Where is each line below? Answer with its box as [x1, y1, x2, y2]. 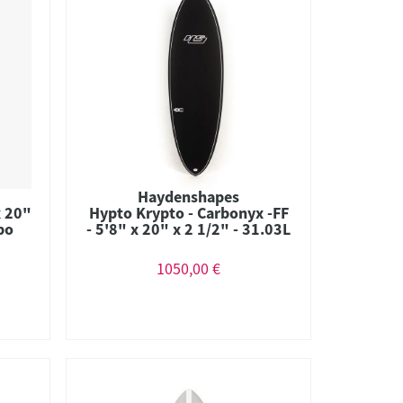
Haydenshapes [138, 185, 240, 207]
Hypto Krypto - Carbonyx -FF [88, 201, 289, 223]
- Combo [159, 234, 219, 255]
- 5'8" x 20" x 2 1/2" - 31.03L [86, 218, 291, 239]
